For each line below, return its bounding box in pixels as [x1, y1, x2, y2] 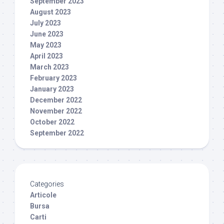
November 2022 [30, 107, 82, 115]
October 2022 [30, 118, 74, 126]
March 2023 [30, 63, 69, 71]
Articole [30, 191, 56, 199]
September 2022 [30, 129, 84, 137]
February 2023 [30, 74, 77, 82]
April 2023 [30, 52, 63, 60]
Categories [30, 180, 64, 188]
